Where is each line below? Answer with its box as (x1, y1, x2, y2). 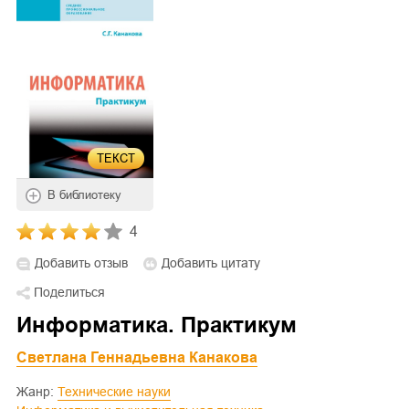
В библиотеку (47, 188, 121, 203)
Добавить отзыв (35, 256, 128, 271)
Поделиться (34, 285, 105, 300)
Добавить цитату (162, 256, 260, 271)
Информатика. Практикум (16, 312, 297, 338)
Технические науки (65, 384, 171, 400)
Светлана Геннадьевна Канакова (16, 350, 257, 366)
